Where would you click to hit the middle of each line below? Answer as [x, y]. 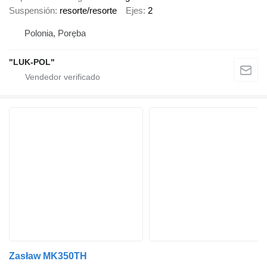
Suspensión [32, 11]
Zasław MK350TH [48, 256]
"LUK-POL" [32, 62]
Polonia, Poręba [55, 33]
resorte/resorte [88, 11]
